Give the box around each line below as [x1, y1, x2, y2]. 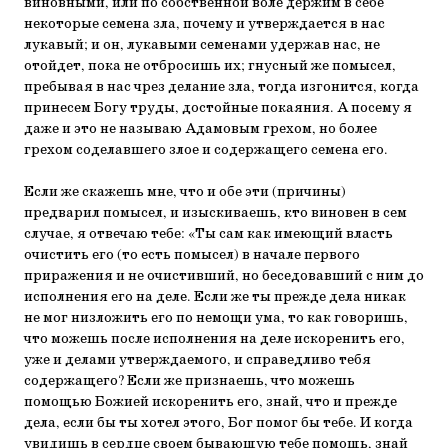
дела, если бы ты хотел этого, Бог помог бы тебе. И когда [24, 414, 413, 432]
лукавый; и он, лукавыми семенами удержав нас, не [24, 36, 380, 54]
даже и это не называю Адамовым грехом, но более [24, 120, 377, 138]
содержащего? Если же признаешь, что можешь [24, 372, 355, 390]
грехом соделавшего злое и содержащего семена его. [24, 141, 388, 159]
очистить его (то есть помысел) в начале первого [24, 246, 360, 264]
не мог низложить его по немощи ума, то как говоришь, [24, 309, 408, 327]
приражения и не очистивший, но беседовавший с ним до [24, 267, 424, 285]
